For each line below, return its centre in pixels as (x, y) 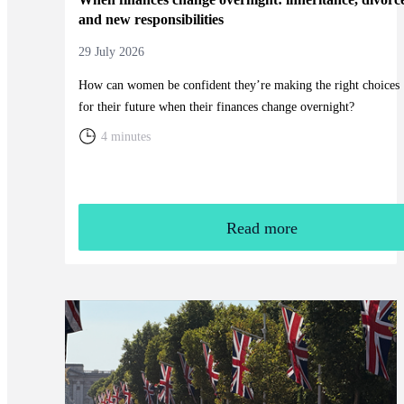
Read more (262, 229)
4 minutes (125, 136)
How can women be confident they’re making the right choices (239, 85)
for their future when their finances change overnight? (216, 106)
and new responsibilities (151, 19)
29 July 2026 (111, 51)
